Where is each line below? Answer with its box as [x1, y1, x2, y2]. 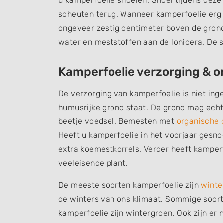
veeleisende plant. [58, 158, 128, 168]
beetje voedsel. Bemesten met [58, 116, 177, 126]
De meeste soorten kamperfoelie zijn [58, 180, 201, 190]
